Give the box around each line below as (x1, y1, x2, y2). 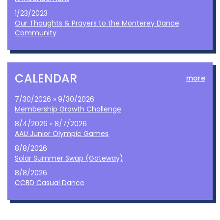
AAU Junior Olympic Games (15, 129, 109, 138)
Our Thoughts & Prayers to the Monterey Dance (15, 18, 179, 28)
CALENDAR (15, 70, 77, 86)
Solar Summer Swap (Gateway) (15, 153, 123, 163)
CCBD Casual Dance (15, 178, 84, 188)
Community (15, 28, 56, 38)
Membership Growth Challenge (15, 104, 121, 114)
